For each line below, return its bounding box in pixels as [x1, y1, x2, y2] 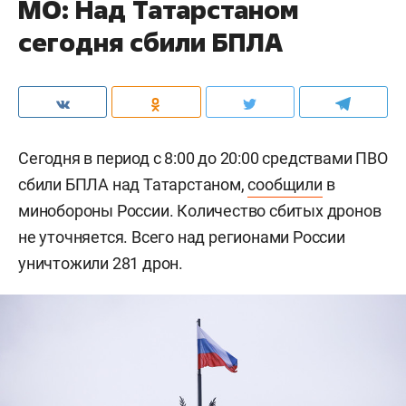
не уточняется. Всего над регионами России [18, 227, 345, 246]
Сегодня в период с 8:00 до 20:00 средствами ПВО [18, 149, 388, 168]
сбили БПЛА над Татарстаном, [18, 175, 248, 194]
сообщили [247, 175, 323, 194]
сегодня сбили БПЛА [18, 25, 283, 59]
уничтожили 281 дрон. [18, 254, 184, 273]
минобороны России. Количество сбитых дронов [18, 201, 382, 220]
